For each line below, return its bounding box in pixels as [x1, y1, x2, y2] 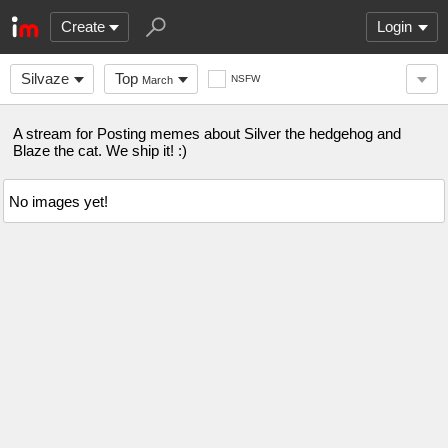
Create [61, 18, 105, 35]
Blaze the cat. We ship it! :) [13, 142, 187, 159]
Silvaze [21, 70, 69, 87]
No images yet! [9, 192, 108, 210]
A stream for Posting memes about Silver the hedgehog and [13, 125, 401, 142]
